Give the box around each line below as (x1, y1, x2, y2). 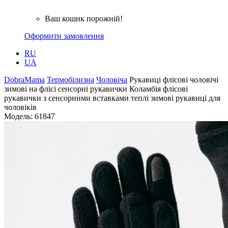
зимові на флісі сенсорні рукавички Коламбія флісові (4, 84, 188, 93)
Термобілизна (47, 75, 94, 84)
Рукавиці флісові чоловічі (129, 75, 218, 84)
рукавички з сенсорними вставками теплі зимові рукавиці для (4, 94, 220, 102)
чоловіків (4, 103, 37, 111)
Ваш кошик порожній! (45, 14, 123, 23)
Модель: (4, 112, 35, 121)
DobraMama (4, 75, 45, 84)
